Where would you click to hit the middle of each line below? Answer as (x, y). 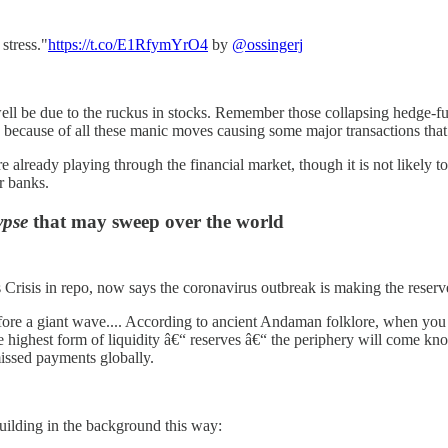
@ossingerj (267, 45)
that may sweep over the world (156, 222)
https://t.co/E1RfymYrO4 (128, 45)
